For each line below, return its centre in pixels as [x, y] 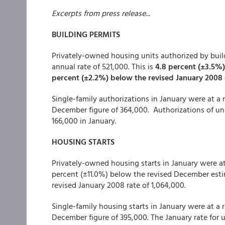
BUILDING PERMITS [86, 34]
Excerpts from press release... [101, 13]
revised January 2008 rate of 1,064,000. [119, 185]
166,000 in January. [84, 121]
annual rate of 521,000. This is [103, 66]
